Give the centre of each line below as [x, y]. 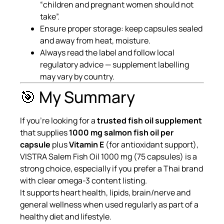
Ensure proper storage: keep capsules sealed [121, 28]
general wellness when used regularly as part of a [109, 204]
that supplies [44, 132]
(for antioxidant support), [151, 144]
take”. [50, 16]
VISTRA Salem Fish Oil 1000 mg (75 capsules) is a [108, 156]
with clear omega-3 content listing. [83, 180]
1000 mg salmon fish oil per [121, 132]
